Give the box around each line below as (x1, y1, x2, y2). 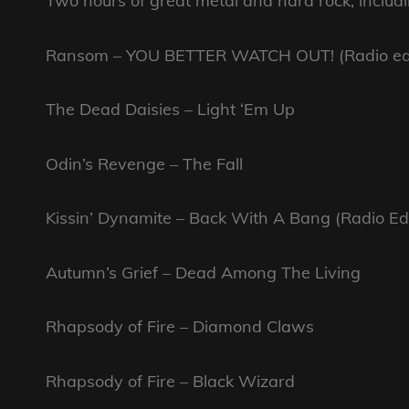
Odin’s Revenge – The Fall (46, 152, 243, 174)
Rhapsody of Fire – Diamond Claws (46, 316, 314, 338)
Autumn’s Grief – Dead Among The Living (46, 261, 361, 283)
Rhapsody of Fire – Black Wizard (46, 370, 295, 392)
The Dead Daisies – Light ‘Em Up (46, 99, 295, 121)
